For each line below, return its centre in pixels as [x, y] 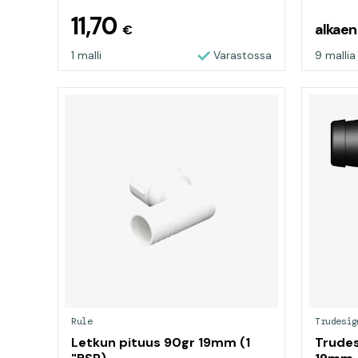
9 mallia [335, 55]
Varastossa [243, 55]
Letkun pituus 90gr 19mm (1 [161, 342]
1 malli [86, 55]
